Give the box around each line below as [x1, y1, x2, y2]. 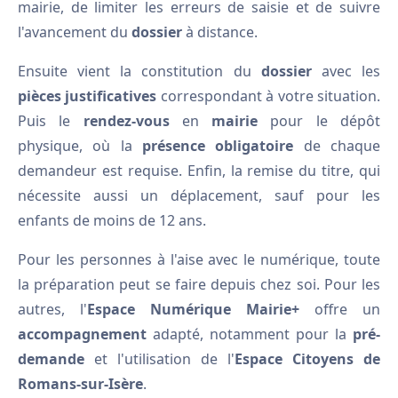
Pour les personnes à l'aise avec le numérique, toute [18, 250, 380, 269]
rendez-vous [83, 111, 170, 131]
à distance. [182, 22, 258, 42]
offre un [299, 299, 380, 319]
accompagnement [18, 324, 147, 344]
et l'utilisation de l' [84, 349, 235, 369]
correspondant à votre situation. [156, 86, 381, 106]
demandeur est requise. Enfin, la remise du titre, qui [18, 161, 380, 180]
